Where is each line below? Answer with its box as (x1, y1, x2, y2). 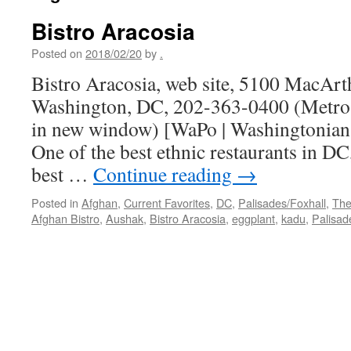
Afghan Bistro (31, 210, 100, 226)
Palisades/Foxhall (238, 194, 326, 211)
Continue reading (93, 161, 237, 187)
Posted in (31, 194, 78, 211)
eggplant (232, 210, 275, 226)
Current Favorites (124, 194, 210, 211)
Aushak (106, 210, 143, 226)
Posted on (31, 45, 82, 61)
